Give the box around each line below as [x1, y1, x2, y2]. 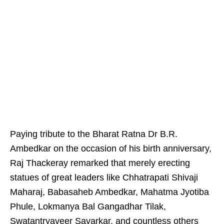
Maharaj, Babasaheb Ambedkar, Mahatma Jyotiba [10, 187, 209, 197]
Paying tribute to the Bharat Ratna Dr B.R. [10, 129, 177, 139]
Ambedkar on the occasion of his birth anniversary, [10, 143, 211, 153]
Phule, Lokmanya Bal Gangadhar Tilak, [10, 201, 166, 211]
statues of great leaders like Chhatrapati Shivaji [10, 172, 198, 182]
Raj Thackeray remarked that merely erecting [10, 158, 190, 168]
